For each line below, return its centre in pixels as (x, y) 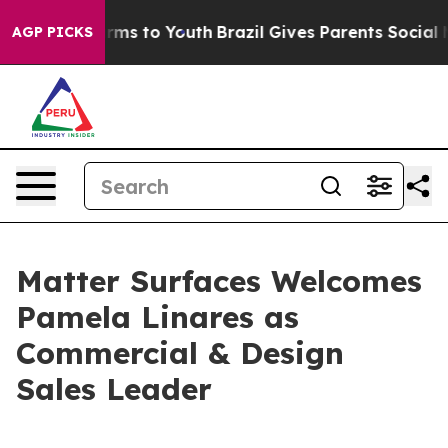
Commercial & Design (180, 353)
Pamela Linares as (157, 317)
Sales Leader (114, 389)
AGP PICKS (52, 32)
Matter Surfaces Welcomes (219, 281)
